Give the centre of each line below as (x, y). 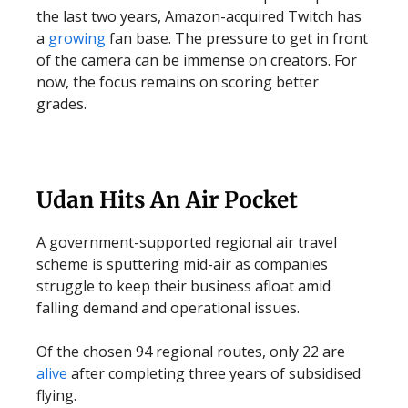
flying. (56, 395)
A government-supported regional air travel (187, 242)
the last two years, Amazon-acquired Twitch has (199, 16)
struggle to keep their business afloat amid (184, 286)
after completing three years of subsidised (214, 373)
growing (79, 38)
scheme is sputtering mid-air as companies (182, 264)
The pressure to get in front (271, 38)
